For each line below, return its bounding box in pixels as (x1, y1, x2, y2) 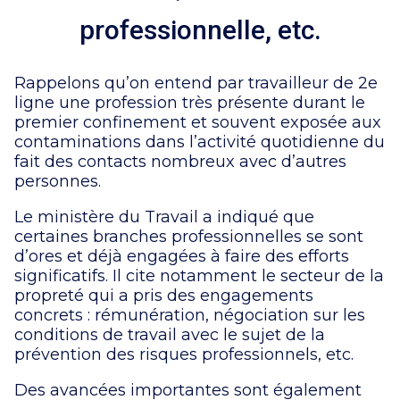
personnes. (14, 171, 105, 191)
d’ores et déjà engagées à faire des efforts (14, 246, 349, 266)
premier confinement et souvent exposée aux (14, 112, 381, 132)
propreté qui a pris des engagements (14, 285, 313, 305)
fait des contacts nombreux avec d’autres (14, 151, 346, 171)
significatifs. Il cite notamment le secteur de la (14, 265, 384, 286)
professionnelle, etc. (79, 14, 321, 46)
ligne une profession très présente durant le (14, 92, 365, 112)
